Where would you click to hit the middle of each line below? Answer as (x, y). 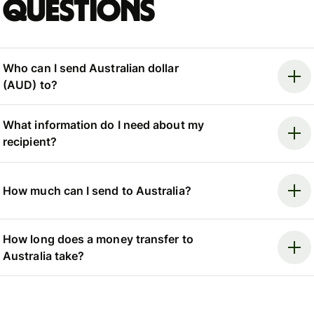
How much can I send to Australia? (97, 190)
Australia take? (44, 256)
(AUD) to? (30, 84)
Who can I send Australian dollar (91, 68)
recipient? (30, 142)
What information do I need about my (103, 125)
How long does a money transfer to (98, 239)
